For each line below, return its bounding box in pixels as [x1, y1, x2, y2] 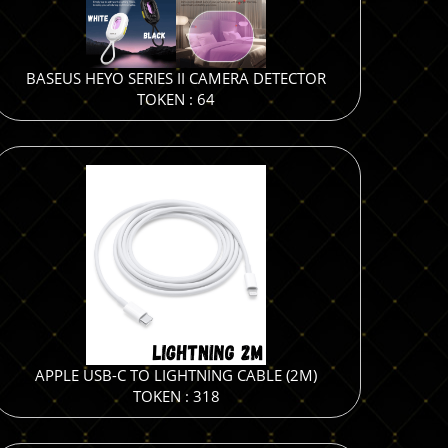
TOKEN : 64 [137, 89, 215, 109]
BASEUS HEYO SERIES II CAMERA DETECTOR [26, 68, 326, 88]
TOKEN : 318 [132, 386, 220, 406]
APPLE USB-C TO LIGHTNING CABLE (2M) [35, 365, 317, 385]
